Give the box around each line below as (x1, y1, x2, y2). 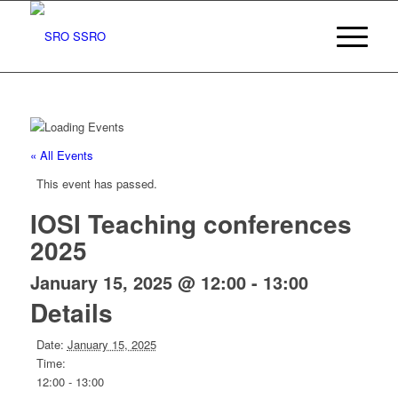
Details (29, 294, 113, 331)
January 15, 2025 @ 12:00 (29, 269, 246, 296)
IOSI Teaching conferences (29, 205, 352, 243)
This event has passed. (36, 175, 157, 193)
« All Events (29, 147, 93, 164)
